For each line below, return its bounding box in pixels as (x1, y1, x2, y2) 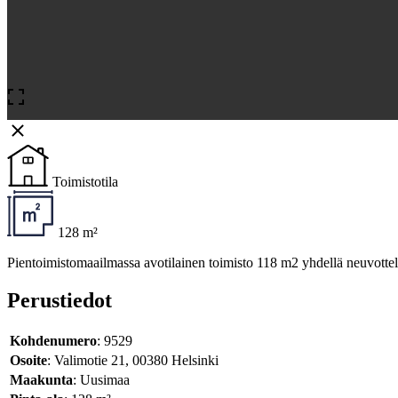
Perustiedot (7, 289, 112, 313)
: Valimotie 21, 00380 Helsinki (47, 353, 219, 369)
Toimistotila (52, 174, 118, 190)
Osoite (10, 353, 47, 369)
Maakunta (10, 372, 73, 388)
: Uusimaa (73, 372, 130, 388)
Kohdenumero (10, 333, 97, 349)
